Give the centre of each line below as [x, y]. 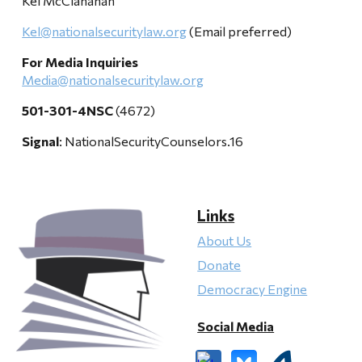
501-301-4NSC [69, 110]
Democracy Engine [253, 289]
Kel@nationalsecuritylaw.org [105, 31]
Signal [41, 141]
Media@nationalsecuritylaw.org [113, 80]
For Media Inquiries [80, 62]
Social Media [236, 326]
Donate [219, 265]
